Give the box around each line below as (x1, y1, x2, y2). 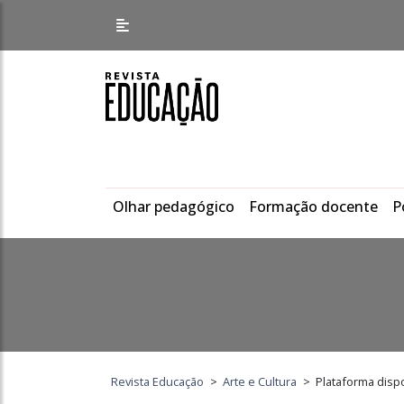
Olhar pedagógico (113, 197, 234, 216)
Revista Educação (111, 373, 205, 390)
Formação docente (249, 197, 378, 216)
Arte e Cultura (223, 373, 298, 390)
